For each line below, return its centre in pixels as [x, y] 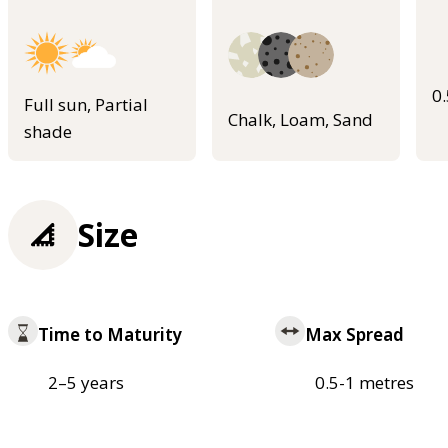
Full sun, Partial [86, 104]
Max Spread [354, 335]
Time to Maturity [110, 335]
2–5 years [86, 383]
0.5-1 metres [364, 383]
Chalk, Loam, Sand [300, 119]
